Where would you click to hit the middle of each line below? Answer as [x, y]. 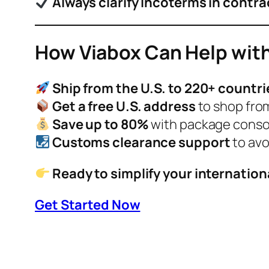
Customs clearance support [141, 142]
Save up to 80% [100, 124]
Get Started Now [88, 204]
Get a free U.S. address [124, 106]
